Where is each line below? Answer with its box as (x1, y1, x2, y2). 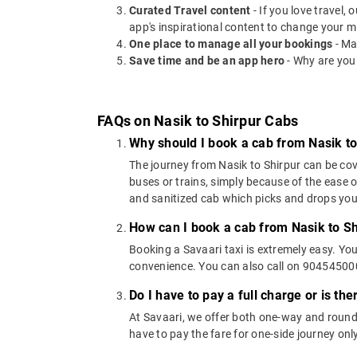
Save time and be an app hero (129, 53, 284, 67)
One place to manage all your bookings (129, 37, 333, 50)
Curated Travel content (129, 3, 251, 17)
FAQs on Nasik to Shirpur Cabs (97, 112, 299, 129)
